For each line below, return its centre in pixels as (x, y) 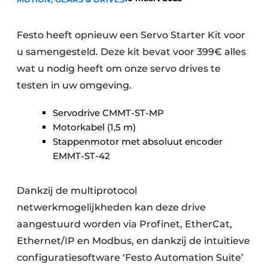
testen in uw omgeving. (74, 85)
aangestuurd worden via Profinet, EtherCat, (124, 224)
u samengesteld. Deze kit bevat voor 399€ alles (131, 52)
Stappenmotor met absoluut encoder (138, 141)
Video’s (58, 74)
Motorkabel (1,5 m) (94, 127)
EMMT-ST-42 (81, 156)
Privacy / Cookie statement (101, 13)
